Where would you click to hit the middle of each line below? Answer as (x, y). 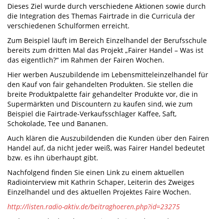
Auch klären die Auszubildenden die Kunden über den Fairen (108, 138)
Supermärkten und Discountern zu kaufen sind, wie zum (100, 104)
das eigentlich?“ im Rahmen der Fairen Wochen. (86, 60)
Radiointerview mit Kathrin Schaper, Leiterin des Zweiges (101, 182)
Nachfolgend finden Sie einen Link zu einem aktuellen (96, 172)
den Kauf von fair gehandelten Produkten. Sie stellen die (100, 84)
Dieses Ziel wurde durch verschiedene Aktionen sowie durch (107, 6)
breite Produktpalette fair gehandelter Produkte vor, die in (103, 94)
